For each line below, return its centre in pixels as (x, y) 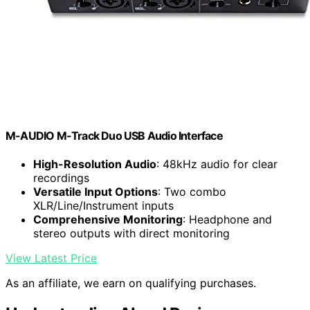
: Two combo (192, 192)
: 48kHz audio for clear (217, 164)
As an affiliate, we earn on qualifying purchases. (131, 283)
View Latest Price (51, 258)
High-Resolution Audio (95, 164)
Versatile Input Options (95, 192)
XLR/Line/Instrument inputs (103, 206)
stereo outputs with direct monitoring (131, 234)
